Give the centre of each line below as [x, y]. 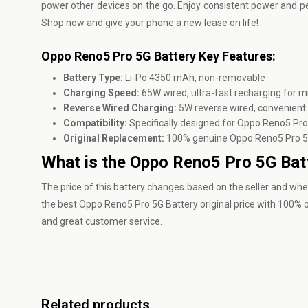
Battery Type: [93, 78]
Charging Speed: [101, 93]
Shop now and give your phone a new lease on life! [150, 23]
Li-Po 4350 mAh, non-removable [194, 78]
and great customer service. [102, 221]
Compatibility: [96, 123]
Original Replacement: [114, 138]
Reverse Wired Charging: [120, 108]
